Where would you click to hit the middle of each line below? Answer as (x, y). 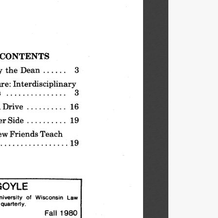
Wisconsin (49, 197)
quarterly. (14, 203)
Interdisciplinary (42, 83)
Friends (23, 133)
